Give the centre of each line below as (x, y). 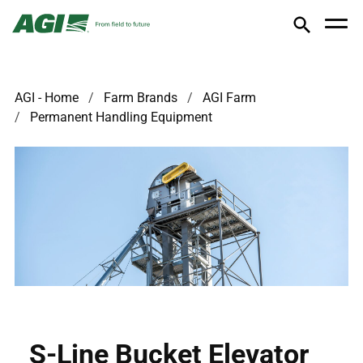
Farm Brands (141, 98)
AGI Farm (229, 98)
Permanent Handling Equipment (121, 117)
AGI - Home (47, 98)
